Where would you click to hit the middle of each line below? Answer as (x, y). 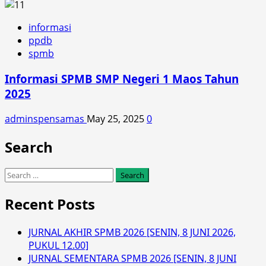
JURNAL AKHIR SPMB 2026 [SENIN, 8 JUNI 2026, (132, 232)
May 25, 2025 (117, 118)
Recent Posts (50, 204)
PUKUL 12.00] (58, 246)
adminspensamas (46, 118)
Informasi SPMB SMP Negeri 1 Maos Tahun (122, 78)
